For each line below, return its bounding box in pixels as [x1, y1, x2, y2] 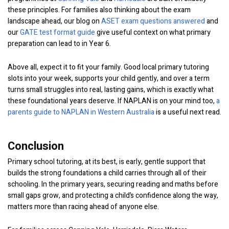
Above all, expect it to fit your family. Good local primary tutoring [8, 62, 209, 73]
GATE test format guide [20, 27, 95, 38]
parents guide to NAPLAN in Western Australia [8, 107, 154, 118]
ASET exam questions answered [101, 16, 205, 27]
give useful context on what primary [95, 27, 211, 38]
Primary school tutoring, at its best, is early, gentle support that [8, 156, 205, 167]
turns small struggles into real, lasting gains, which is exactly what [8, 84, 214, 95]
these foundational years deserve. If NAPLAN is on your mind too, [8, 96, 216, 106]
